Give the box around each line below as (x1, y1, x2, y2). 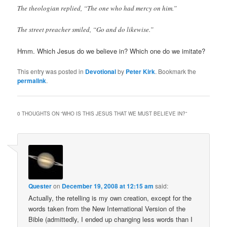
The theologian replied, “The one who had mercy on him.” (17, 3, 177, 13)
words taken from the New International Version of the (28, 203, 186, 213)
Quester (28, 181, 52, 191)
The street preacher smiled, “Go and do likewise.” (17, 24, 154, 34)
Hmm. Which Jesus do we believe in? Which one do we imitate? (17, 46, 206, 56)
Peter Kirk (126, 67, 156, 77)
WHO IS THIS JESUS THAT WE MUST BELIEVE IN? (62, 110, 186, 118)
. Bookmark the (155, 67, 197, 76)
